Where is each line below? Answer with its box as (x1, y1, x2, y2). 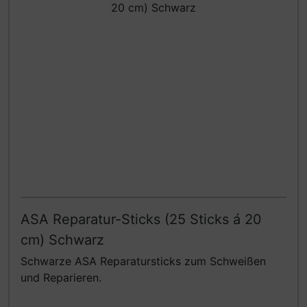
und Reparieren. (21, 271, 101, 285)
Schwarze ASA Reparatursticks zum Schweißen (21, 254, 266, 269)
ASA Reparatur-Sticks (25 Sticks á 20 (21, 211, 262, 228)
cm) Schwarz (21, 232, 104, 249)
